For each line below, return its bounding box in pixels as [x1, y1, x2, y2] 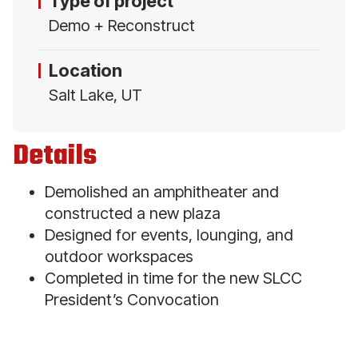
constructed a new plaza [45, 203, 221, 223]
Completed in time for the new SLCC [45, 268, 302, 288]
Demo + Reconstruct [48, 15, 195, 35]
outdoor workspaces [45, 246, 193, 266]
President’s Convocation [45, 289, 219, 309]
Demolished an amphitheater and [45, 181, 279, 201]
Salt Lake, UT [48, 85, 142, 105]
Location [49, 59, 122, 81]
